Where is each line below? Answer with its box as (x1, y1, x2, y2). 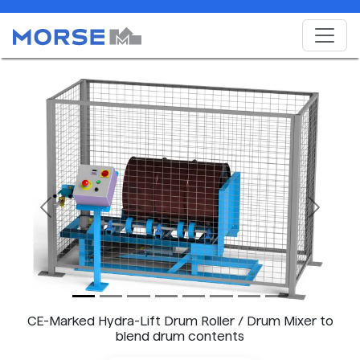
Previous (44, 208, 97, 223)
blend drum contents (116, 329, 244, 343)
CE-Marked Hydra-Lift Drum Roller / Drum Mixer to (27, 314, 333, 328)
